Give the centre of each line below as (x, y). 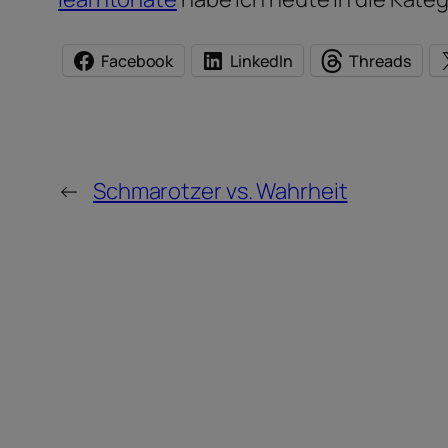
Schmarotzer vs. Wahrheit (220, 191)
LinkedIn (261, 60)
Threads (380, 60)
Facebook (137, 60)
